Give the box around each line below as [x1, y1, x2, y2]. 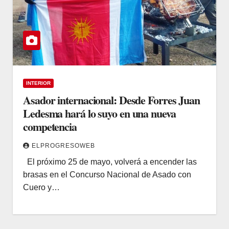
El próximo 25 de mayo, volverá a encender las [23, 157, 197, 166]
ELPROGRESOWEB [32, 142, 95, 149]
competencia [23, 118, 77, 135]
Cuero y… [23, 182, 60, 192]
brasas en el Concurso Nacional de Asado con [23, 170, 191, 179]
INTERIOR [26, 80, 51, 86]
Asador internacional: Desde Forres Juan [23, 91, 200, 108]
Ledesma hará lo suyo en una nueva [23, 104, 176, 122]
